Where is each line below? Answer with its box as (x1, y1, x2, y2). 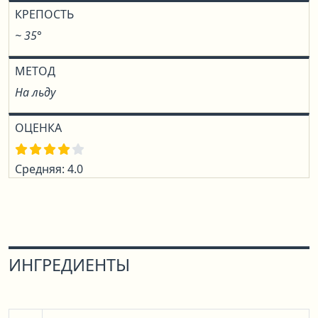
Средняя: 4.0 (15, 161, 83, 177)
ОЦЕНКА (15, 120, 62, 136)
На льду (15, 84, 55, 100)
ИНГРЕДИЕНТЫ (9, 253, 130, 276)
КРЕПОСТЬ (15, 6, 74, 22)
